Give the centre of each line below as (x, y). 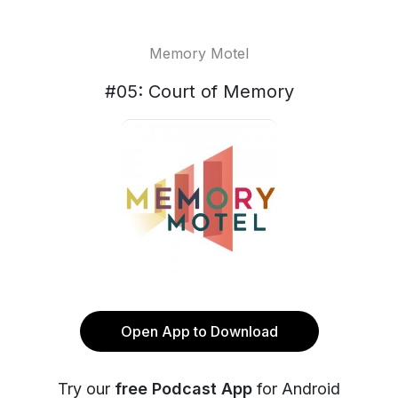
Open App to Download (199, 331)
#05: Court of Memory (199, 92)
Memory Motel (199, 53)
